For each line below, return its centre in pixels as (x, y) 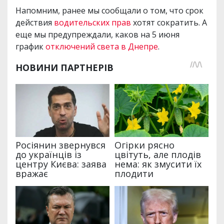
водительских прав (92, 23)
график (30, 47)
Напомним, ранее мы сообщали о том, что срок (109, 11)
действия (35, 23)
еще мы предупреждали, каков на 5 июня (97, 35)
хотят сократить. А (169, 23)
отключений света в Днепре (102, 47)
